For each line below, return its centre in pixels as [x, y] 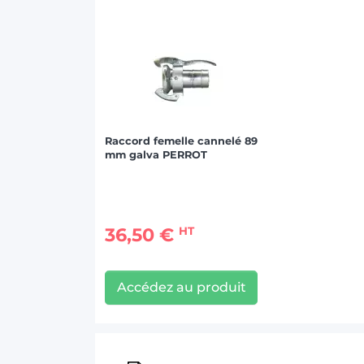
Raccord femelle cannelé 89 [181, 141]
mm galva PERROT [156, 155]
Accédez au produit [181, 287]
